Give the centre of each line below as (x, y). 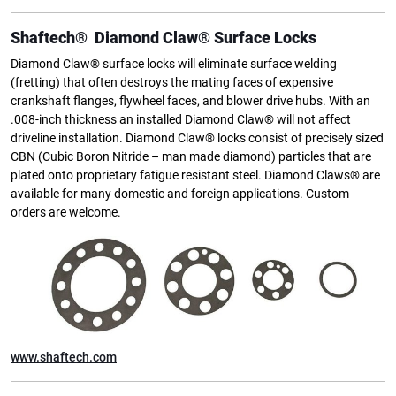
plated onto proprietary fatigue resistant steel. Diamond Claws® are (195, 175)
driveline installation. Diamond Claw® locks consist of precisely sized (197, 138)
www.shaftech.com (64, 357)
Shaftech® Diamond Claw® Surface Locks (164, 37)
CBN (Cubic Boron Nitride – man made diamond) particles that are (191, 156)
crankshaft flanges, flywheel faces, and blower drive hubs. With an (190, 101)
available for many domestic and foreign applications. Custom (180, 194)
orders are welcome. (66, 212)
